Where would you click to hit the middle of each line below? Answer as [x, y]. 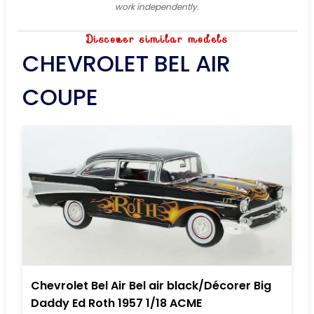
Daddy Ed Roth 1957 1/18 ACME [116, 303]
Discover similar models [157, 40]
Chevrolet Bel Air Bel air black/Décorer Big [151, 286]
